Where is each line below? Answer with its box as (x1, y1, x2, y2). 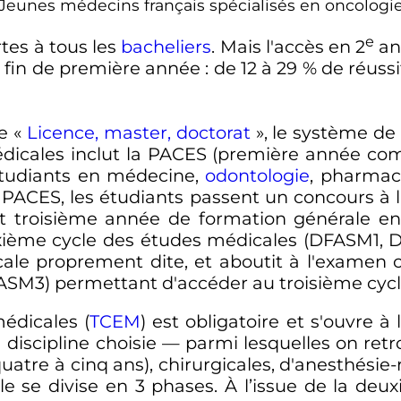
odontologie (205, 164, 311, 186)
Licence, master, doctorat (26, 121, 251, 143)
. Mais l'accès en (211, 35, 356, 57)
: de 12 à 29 (205, 56, 298, 79)
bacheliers (121, 35, 212, 57)
